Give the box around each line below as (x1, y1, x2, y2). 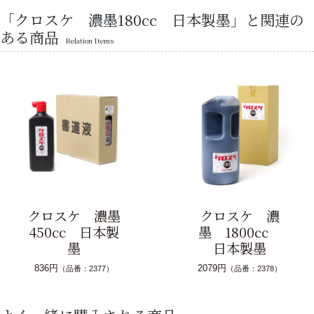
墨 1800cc (198, 222, 282, 242)
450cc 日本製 (28, 222, 119, 242)
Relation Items (66, 35, 114, 46)
